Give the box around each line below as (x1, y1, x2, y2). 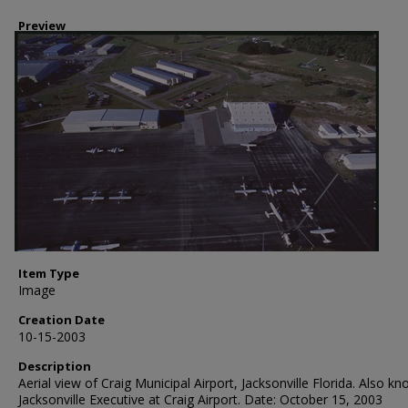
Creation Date (18, 311, 105, 328)
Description (18, 358, 91, 374)
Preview (18, 17, 66, 34)
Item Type (18, 265, 79, 281)
